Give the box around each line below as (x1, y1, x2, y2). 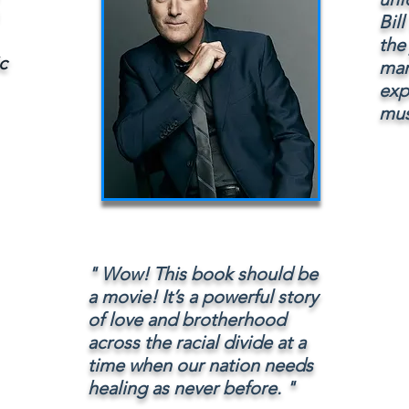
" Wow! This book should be (88, 263, 318, 285)
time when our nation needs (88, 354, 313, 376)
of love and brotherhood (88, 309, 286, 330)
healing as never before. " (88, 377, 295, 399)
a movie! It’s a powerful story (88, 286, 318, 308)
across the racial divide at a (88, 331, 306, 353)
